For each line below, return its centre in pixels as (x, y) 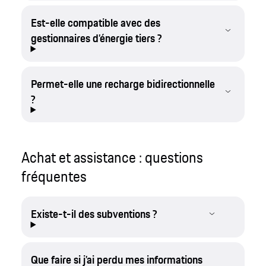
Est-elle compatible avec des (95, 23)
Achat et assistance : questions (112, 157)
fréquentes (54, 176)
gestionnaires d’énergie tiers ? (96, 38)
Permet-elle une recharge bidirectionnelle (123, 83)
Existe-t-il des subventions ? (94, 214)
